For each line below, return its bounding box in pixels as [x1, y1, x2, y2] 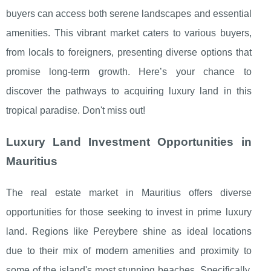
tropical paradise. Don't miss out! [6, 105, 145, 116]
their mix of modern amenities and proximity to [39, 246, 252, 256]
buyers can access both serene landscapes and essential [6, 8, 252, 19]
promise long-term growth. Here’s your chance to [6, 67, 252, 77]
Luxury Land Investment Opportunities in [6, 135, 252, 149]
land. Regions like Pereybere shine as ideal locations [6, 226, 252, 237]
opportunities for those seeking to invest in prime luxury [6, 207, 252, 218]
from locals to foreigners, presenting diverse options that [6, 47, 252, 58]
